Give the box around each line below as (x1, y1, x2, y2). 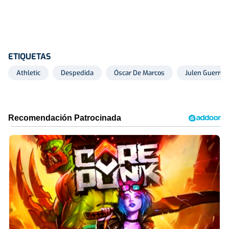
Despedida (61, 68, 94, 77)
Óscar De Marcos (114, 68, 165, 77)
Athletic (16, 68, 40, 77)
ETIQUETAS (8, 51, 51, 62)
